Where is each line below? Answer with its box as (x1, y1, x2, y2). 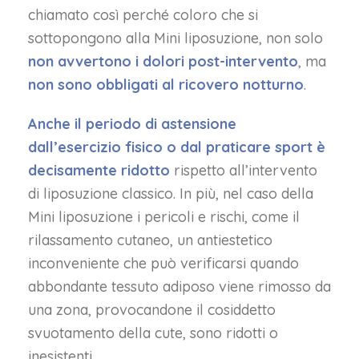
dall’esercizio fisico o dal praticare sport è (28, 138, 325, 156)
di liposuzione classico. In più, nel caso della (28, 184, 313, 203)
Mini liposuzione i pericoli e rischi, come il (28, 208, 300, 226)
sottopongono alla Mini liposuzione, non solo (28, 29, 323, 47)
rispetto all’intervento (170, 161, 317, 179)
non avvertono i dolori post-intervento (28, 52, 298, 71)
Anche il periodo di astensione (28, 115, 236, 133)
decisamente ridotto (28, 161, 170, 179)
